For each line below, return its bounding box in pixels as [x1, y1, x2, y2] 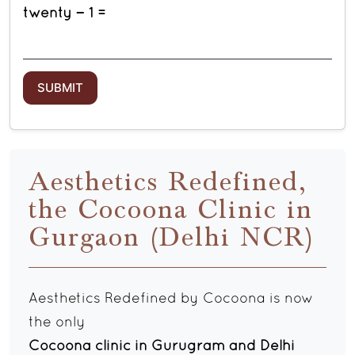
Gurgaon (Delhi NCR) [29, 221, 315, 254]
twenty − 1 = [23, 7, 106, 21]
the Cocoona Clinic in [29, 193, 313, 227]
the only [29, 316, 86, 330]
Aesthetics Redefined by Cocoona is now [29, 292, 314, 307]
